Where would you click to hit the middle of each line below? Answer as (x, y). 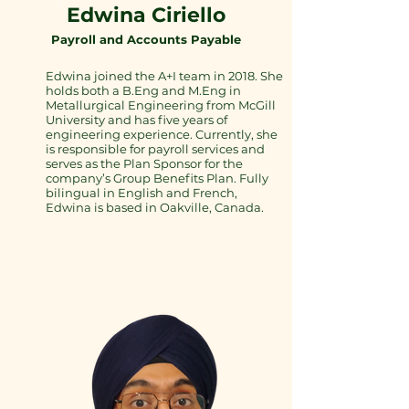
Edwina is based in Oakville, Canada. (155, 207)
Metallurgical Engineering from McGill (161, 105)
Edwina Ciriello (146, 15)
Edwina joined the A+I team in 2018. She (164, 76)
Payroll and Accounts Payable (146, 39)
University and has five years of (136, 120)
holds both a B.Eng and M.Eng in (143, 90)
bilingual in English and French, (142, 193)
